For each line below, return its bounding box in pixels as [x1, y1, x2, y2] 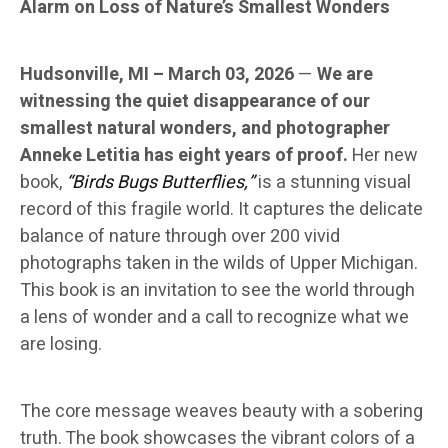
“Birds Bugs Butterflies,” [66, 169, 254, 197]
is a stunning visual [254, 169, 411, 197]
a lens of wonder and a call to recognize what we [20, 304, 409, 332]
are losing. [20, 331, 102, 359]
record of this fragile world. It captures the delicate [20, 196, 423, 224]
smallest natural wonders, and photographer [20, 115, 390, 143]
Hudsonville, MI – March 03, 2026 [20, 61, 294, 89]
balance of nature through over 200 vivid [20, 223, 340, 251]
